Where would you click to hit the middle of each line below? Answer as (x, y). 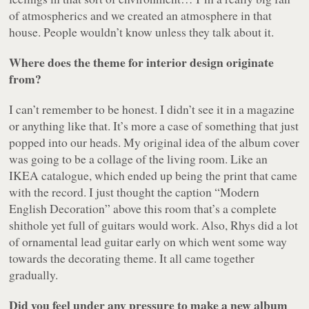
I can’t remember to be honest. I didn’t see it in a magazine (152, 109)
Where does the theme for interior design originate (142, 62)
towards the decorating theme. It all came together (132, 258)
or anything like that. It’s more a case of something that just (154, 126)
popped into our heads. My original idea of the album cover (154, 142)
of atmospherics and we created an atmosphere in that (141, 16)
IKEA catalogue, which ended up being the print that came (153, 176)
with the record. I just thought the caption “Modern (134, 192)
